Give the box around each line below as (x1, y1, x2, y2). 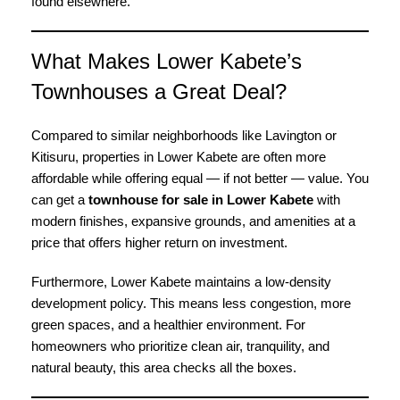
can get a (31, 192, 88, 207)
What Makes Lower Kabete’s (31, 49, 302, 73)
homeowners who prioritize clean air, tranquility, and (31, 338, 329, 354)
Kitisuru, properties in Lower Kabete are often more (31, 149, 326, 164)
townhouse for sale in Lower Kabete (88, 192, 313, 207)
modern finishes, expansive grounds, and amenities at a (31, 213, 355, 229)
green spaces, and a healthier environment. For (31, 317, 305, 332)
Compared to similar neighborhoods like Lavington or (31, 128, 337, 143)
